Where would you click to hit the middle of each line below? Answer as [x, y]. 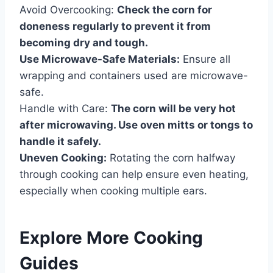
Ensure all [205, 59]
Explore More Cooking [111, 237]
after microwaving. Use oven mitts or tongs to [136, 125]
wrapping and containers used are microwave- [134, 75]
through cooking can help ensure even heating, [134, 174]
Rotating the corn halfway [171, 158]
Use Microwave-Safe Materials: [100, 59]
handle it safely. [60, 141]
